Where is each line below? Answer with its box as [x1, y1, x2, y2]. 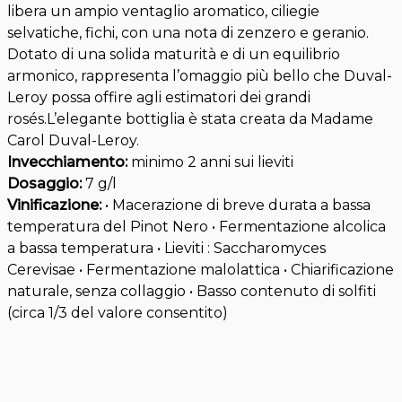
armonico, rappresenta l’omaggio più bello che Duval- [7, 67, 392, 85]
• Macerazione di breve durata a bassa [105, 197, 371, 214]
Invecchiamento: [7, 153, 131, 171]
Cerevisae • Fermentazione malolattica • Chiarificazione [7, 261, 394, 279]
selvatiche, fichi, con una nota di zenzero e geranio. [7, 24, 369, 42]
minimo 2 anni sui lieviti [131, 153, 293, 171]
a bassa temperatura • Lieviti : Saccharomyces [7, 240, 326, 258]
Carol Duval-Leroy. [7, 132, 139, 150]
